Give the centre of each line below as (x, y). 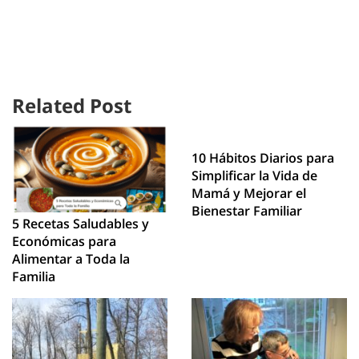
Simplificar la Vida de (254, 175)
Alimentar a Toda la (71, 259)
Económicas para (64, 242)
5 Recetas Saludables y (81, 224)
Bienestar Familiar (247, 210)
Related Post (72, 106)
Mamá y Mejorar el (249, 193)
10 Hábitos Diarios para (263, 157)
